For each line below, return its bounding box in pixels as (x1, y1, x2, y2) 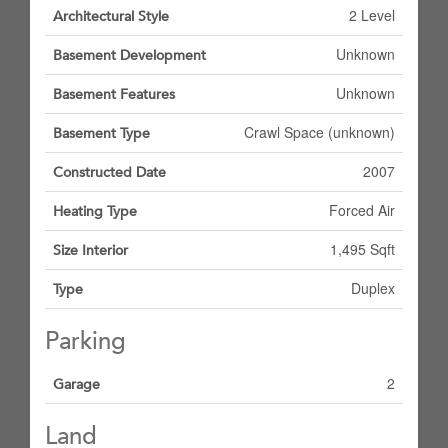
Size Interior (53, 241, 128, 260)
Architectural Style (53, 7, 169, 26)
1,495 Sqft (330, 239, 395, 259)
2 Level (349, 5, 395, 25)
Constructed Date (53, 163, 166, 182)
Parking (45, 325, 126, 358)
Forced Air (329, 200, 395, 220)
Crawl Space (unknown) (244, 122, 395, 142)
